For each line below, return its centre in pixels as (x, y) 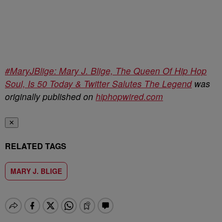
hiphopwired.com (129, 97)
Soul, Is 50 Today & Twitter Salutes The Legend (98, 84)
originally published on (50, 97)
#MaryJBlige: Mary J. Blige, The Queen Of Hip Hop (106, 71)
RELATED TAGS (36, 146)
